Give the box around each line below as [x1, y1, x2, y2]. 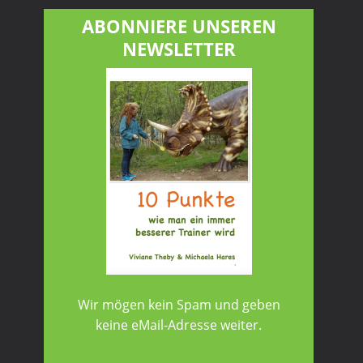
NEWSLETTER [122, 36, 236, 61]
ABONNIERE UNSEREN [81, 13, 276, 38]
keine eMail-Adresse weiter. [96, 315, 263, 334]
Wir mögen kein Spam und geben [77, 295, 280, 314]
